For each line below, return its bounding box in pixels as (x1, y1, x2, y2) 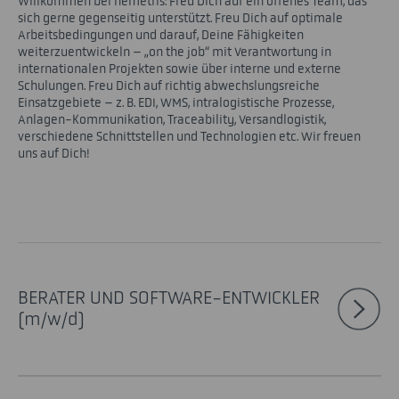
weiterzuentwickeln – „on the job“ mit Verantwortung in (18, 44, 331, 60)
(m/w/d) (18, 308, 85, 330)
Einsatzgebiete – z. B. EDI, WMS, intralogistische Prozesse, (18, 94, 334, 110)
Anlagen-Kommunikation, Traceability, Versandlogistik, (18, 111, 326, 127)
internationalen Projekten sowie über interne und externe (18, 61, 341, 77)
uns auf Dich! (18, 145, 90, 161)
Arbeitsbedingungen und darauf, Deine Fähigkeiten (18, 27, 304, 43)
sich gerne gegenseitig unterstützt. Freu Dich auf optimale (18, 10, 343, 26)
